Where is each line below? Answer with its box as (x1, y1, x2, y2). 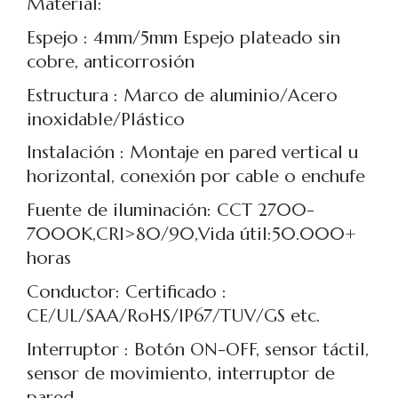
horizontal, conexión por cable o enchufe (27, 165, 365, 188)
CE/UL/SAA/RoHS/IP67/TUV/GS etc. (27, 305, 320, 328)
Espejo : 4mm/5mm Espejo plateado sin (27, 26, 340, 49)
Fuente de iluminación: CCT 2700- (27, 199, 314, 222)
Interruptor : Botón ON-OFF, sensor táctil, (27, 338, 369, 361)
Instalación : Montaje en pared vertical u (27, 141, 358, 164)
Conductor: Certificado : (27, 281, 227, 304)
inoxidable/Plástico (27, 107, 185, 131)
